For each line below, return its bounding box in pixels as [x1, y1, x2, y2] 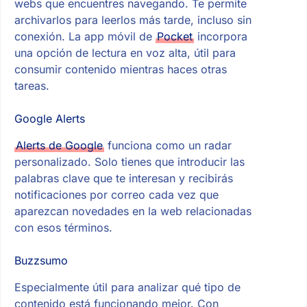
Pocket [156, 29, 193, 44]
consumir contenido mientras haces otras [14, 62, 227, 77]
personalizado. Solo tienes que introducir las [14, 155, 245, 169]
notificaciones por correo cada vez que [14, 188, 219, 202]
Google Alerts [14, 112, 85, 126]
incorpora [193, 29, 247, 44]
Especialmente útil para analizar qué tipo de [14, 280, 241, 294]
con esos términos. [14, 221, 112, 235]
